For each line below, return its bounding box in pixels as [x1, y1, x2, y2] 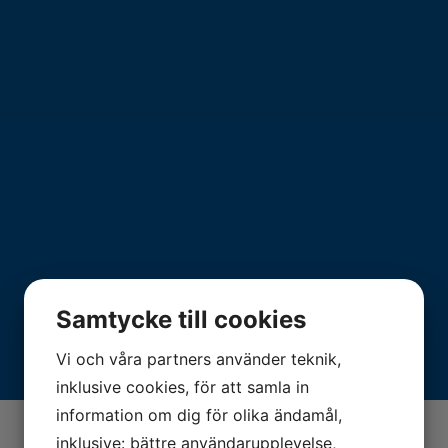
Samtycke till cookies [56, 304, 306, 334]
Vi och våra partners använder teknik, [56, 348, 341, 369]
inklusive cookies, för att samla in [56, 376, 309, 397]
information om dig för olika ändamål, [56, 404, 342, 425]
